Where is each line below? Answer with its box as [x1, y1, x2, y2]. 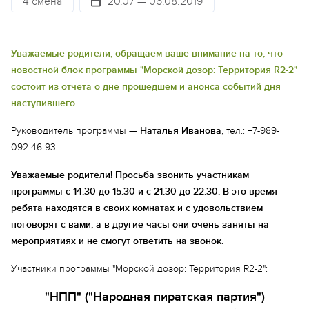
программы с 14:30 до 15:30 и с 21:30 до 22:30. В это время [11, 186, 277, 197]
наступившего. [11, 97, 77, 109]
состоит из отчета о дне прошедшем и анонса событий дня [11, 81, 281, 92]
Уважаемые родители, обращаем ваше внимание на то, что [11, 48, 283, 59]
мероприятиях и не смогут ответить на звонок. [11, 235, 223, 247]
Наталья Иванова [140, 125, 221, 137]
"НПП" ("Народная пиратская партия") [44, 289, 265, 304]
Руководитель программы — [11, 125, 140, 137]
